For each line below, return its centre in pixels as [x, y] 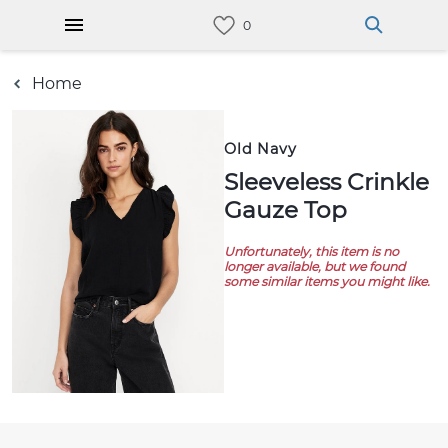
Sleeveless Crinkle [231, 182]
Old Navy [260, 149]
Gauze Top [285, 210]
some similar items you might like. [327, 281]
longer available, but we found [314, 266]
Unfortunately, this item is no [311, 251]
